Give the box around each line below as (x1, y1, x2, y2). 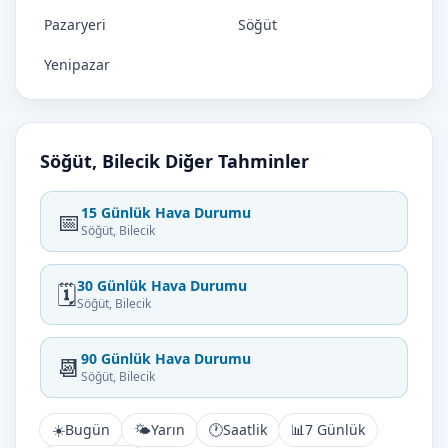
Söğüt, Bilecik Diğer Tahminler (40, 149, 309, 173)
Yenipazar (44, 55, 110, 74)
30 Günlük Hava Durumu (77, 276, 247, 295)
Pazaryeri (44, 15, 106, 34)
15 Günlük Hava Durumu (81, 203, 251, 222)
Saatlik (223, 420, 267, 439)
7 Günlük (305, 420, 365, 439)
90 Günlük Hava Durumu (81, 349, 251, 368)
